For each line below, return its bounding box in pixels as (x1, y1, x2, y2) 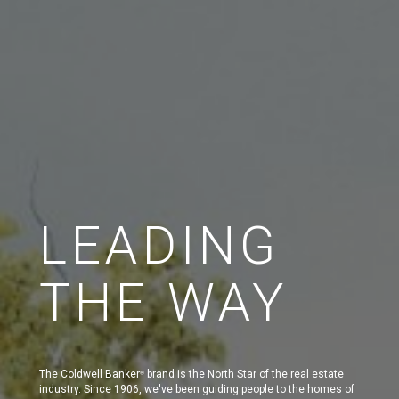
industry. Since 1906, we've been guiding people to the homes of (39, 382, 354, 395)
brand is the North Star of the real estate (144, 367, 344, 380)
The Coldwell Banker (39, 367, 140, 380)
